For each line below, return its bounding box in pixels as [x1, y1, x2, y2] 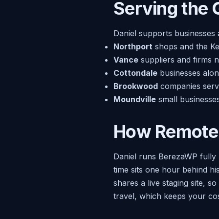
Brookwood [113, 81, 158, 91]
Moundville [113, 94, 156, 105]
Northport [113, 42, 153, 52]
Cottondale [113, 68, 157, 78]
